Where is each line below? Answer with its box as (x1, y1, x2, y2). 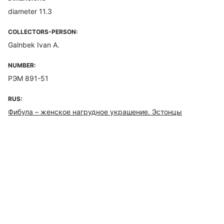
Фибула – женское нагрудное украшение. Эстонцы (8, 107, 182, 116)
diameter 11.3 (8, 7, 52, 15)
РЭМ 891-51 (8, 74, 48, 82)
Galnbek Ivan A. (8, 40, 59, 49)
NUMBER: (8, 61, 36, 69)
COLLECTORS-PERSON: (8, 28, 78, 35)
